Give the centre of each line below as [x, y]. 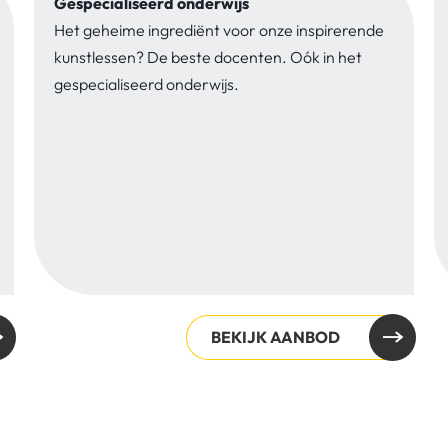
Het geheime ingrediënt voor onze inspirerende [219, 29]
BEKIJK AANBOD [275, 336]
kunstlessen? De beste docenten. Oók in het [208, 56]
